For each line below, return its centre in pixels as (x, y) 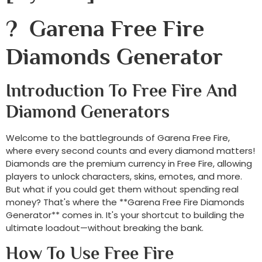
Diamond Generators (88, 112)
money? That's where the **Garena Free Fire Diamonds (125, 202)
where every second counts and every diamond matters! (130, 151)
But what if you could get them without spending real (122, 189)
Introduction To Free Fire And (121, 91)
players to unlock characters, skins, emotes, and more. (124, 176)
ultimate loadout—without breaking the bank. (105, 228)
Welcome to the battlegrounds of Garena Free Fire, (118, 138)
